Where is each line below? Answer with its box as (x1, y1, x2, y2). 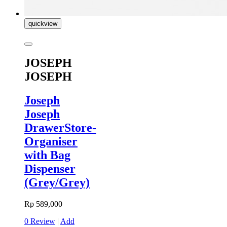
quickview (28, 20, 57, 28)
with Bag (24, 148, 70, 162)
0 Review (24, 217, 55, 226)
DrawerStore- (24, 121, 96, 135)
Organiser (24, 135, 78, 148)
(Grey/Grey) (24, 176, 90, 190)
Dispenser (24, 162, 75, 176)
